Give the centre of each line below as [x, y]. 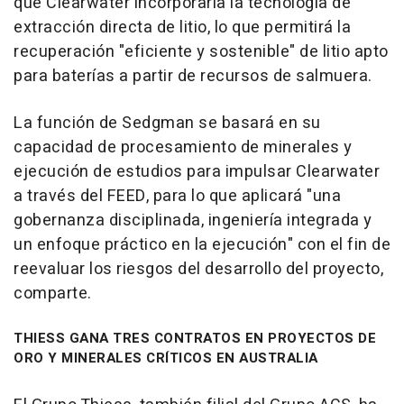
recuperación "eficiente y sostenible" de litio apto [201, 51]
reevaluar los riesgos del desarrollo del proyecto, [198, 269]
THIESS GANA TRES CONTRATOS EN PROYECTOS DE [195, 338]
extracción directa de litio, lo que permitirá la [182, 27]
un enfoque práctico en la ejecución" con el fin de [202, 244]
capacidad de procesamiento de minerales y [183, 147]
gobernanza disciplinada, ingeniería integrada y [193, 220]
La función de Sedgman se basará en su [167, 123]
